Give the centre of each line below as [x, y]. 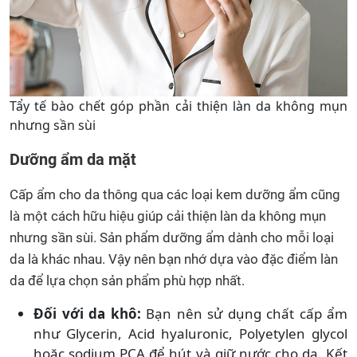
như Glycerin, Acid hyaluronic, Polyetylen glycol [190, 333]
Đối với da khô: [87, 313]
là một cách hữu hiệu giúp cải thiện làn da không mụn [168, 216]
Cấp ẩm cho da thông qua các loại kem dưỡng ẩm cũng [175, 194]
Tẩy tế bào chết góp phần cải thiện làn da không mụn [178, 106]
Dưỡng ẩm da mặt [73, 159]
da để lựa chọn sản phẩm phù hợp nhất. [127, 280]
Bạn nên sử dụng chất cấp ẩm [244, 313]
